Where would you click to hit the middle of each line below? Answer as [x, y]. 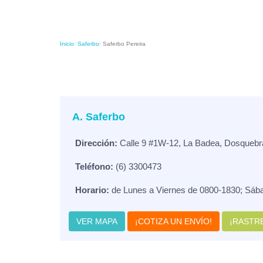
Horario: [92, 190]
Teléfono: [94, 166]
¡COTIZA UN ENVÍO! [173, 221]
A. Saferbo [99, 117]
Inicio [67, 43]
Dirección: [96, 143]
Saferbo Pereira [124, 43]
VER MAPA [97, 221]
